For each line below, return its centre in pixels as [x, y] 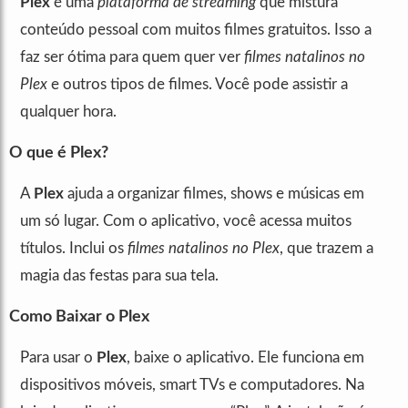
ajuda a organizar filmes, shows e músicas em [214, 194]
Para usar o [58, 357]
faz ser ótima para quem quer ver [132, 57]
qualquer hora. [68, 112]
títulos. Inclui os [74, 248]
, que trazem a [326, 248]
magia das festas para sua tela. [119, 275]
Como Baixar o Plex [79, 317]
